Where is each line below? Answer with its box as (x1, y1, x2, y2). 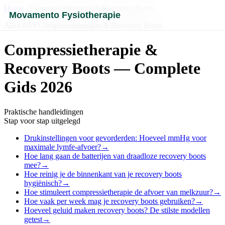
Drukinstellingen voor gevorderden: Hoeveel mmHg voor (24, 133, 206, 142)
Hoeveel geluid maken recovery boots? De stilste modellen (24, 205, 210, 214)
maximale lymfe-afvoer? (24, 142, 101, 151)
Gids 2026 (4, 78, 72, 96)
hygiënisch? (24, 178, 62, 187)
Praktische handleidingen (4, 107, 83, 116)
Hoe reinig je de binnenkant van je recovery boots (24, 169, 182, 178)
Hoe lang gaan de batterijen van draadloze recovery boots (24, 151, 206, 160)
